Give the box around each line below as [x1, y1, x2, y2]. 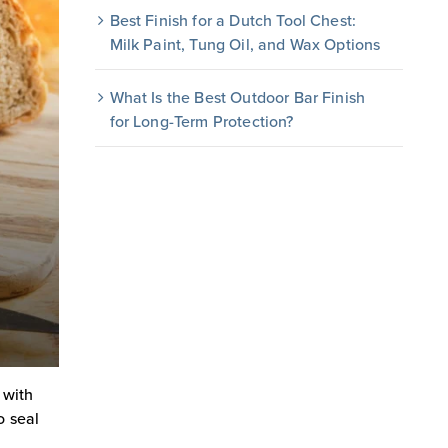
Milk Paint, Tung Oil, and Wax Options [109, 33, 381, 55]
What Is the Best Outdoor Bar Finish [109, 86, 366, 108]
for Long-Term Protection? [109, 110, 294, 132]
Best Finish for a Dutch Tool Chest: [109, 9, 357, 31]
